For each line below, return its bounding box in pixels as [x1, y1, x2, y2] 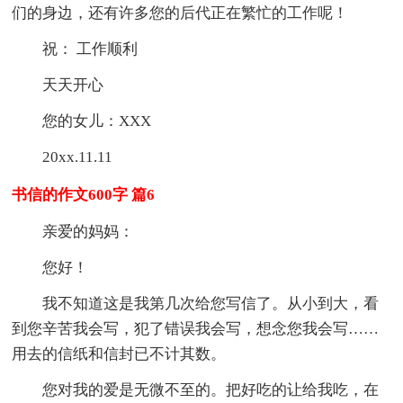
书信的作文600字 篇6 [12, 185, 156, 203]
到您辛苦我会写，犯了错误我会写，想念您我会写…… [12, 319, 380, 337]
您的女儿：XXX [42, 112, 152, 130]
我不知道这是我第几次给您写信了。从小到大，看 [42, 294, 380, 312]
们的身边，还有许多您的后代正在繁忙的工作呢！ [12, 4, 349, 22]
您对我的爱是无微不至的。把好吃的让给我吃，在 [42, 381, 380, 399]
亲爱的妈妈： [42, 222, 135, 240]
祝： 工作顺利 [42, 40, 139, 58]
